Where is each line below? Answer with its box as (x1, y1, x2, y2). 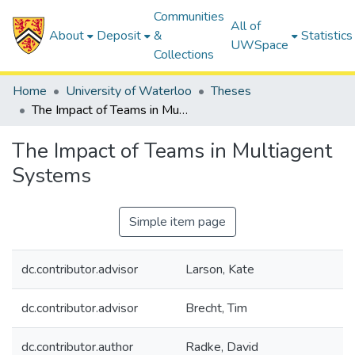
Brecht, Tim (185, 300, 247, 317)
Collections (154, 46, 215, 63)
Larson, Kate (185, 261, 254, 278)
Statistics (301, 27, 353, 44)
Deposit (97, 27, 142, 44)
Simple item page (129, 213, 226, 231)
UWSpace (231, 36, 289, 54)
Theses (211, 82, 251, 100)
